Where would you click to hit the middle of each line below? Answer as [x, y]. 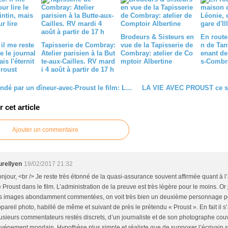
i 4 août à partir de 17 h [77, 69]
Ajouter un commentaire [45, 130]
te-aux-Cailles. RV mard [78, 61]
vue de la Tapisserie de [157, 45]
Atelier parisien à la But [78, 53]
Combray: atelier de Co [157, 53]
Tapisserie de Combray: [78, 45]
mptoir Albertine [146, 61]
